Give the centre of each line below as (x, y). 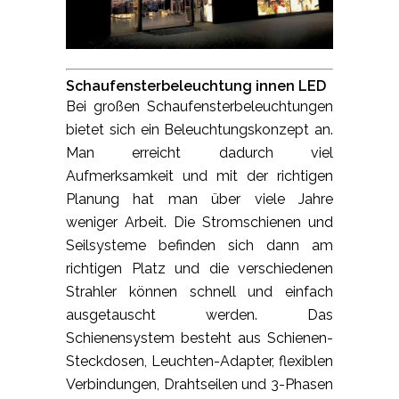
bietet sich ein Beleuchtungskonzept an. (199, 130)
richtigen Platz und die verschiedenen (199, 269)
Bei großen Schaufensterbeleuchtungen (199, 107)
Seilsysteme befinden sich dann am (199, 246)
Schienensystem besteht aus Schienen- (199, 338)
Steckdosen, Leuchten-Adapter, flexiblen (199, 362)
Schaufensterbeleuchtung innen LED (196, 86)
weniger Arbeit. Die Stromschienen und (199, 223)
